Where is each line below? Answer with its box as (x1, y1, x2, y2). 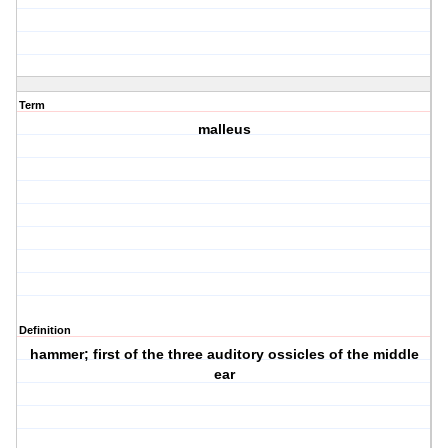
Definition (19, 324, 71, 337)
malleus (197, 121, 251, 138)
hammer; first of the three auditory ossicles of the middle (29, 346, 419, 363)
